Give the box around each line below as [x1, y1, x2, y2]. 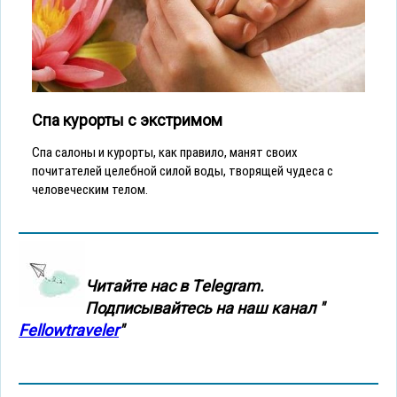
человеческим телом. [32, 181, 148, 198]
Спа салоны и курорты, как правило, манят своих [32, 144, 298, 160]
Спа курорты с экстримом [32, 110, 222, 129]
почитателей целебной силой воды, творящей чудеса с [32, 162, 333, 179]
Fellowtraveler [19, 320, 119, 339]
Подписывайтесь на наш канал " [85, 298, 324, 317]
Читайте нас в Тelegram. [85, 276, 264, 295]
